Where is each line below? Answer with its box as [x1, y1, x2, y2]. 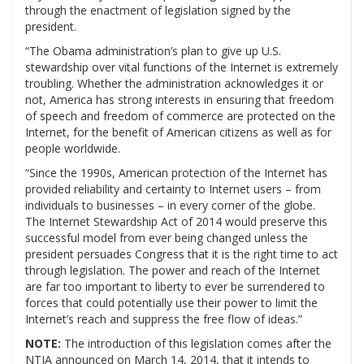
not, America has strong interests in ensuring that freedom [25, 92, 334, 108]
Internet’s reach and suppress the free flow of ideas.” [25, 311, 302, 327]
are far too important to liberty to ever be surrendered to [25, 279, 325, 295]
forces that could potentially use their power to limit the [25, 295, 318, 311]
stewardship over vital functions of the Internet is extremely [25, 59, 338, 76]
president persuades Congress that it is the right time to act [25, 246, 338, 262]
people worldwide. [25, 141, 120, 157]
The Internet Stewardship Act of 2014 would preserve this [25, 214, 327, 230]
